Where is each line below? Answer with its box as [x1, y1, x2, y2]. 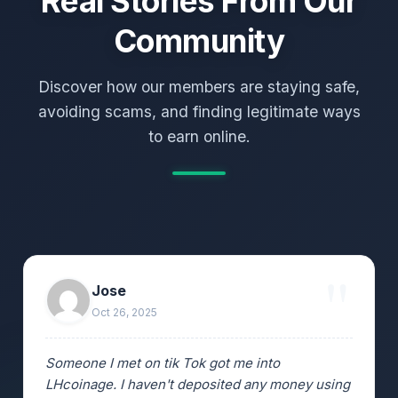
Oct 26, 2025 [92, 305, 157, 319]
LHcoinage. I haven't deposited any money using [45, 375, 350, 393]
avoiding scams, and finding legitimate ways [37, 101, 361, 121]
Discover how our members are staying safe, [38, 76, 360, 96]
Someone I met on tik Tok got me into [45, 354, 280, 371]
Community [113, 21, 285, 60]
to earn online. [147, 126, 251, 146]
